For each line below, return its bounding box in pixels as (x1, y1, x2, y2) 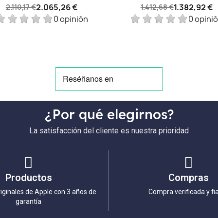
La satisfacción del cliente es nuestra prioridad (29, 126, 189, 135)
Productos (5, 171, 52, 183)
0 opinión (53, 13, 88, 24)
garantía (16, 197, 42, 205)
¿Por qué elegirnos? (44, 106, 174, 123)
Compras (168, 171, 209, 183)
